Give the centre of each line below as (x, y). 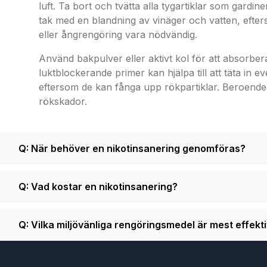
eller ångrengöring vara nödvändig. (118, 35)
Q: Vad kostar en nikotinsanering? (98, 187)
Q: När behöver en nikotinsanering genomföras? (132, 148)
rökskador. (63, 101)
